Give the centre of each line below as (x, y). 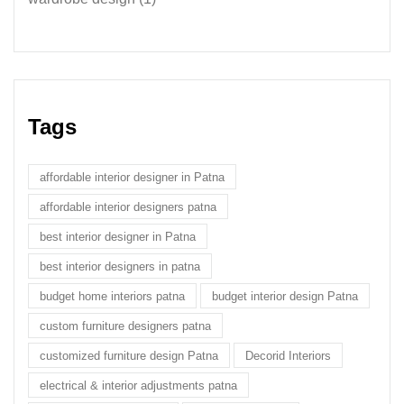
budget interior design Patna (285, 296)
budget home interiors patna (112, 296)
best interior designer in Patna (118, 236)
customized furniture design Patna (129, 355)
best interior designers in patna (120, 266)
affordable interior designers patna (128, 207)
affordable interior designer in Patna (132, 177)
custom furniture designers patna (125, 326)
